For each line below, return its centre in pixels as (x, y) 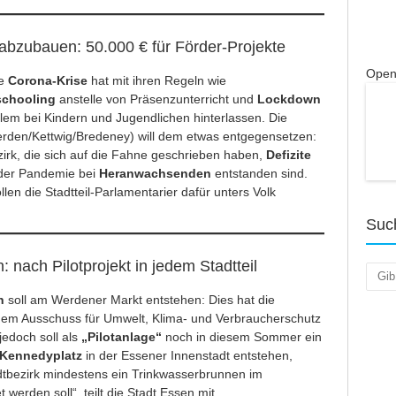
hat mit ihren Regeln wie (156, 81)
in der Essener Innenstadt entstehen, (189, 356)
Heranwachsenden (156, 174)
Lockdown (289, 99)
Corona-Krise (47, 81)
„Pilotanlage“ (119, 337)
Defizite (288, 155)
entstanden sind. (261, 174)
